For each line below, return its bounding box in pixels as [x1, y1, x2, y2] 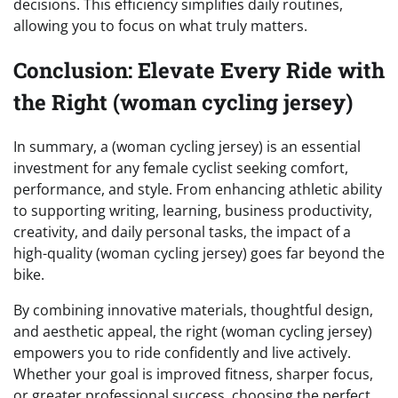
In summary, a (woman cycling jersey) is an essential [13, 136, 361, 156]
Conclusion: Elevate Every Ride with [13, 55, 385, 84]
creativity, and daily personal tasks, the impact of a [13, 221, 351, 242]
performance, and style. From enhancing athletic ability [13, 179, 382, 199]
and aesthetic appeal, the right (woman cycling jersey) [13, 321, 372, 341]
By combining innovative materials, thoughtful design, [13, 299, 373, 320]
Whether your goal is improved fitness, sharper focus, [13, 363, 373, 384]
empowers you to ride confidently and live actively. [13, 342, 351, 362]
